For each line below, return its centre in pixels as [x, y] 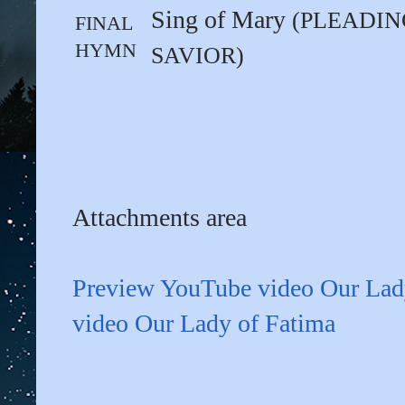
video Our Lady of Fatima [204, 324]
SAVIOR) [198, 56]
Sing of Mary [221, 20]
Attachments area [160, 218]
